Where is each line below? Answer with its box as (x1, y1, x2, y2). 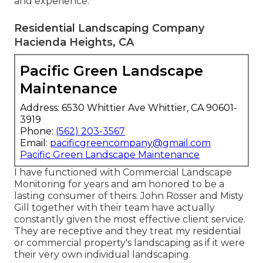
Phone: (20, 126, 56, 137)
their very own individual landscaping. (14, 249, 191, 261)
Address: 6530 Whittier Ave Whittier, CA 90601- (20, 102, 237, 114)
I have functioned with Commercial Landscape (14, 167, 232, 178)
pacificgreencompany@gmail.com (50, 137, 211, 149)
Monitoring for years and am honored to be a (14, 178, 224, 190)
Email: (20, 137, 50, 149)
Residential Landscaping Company (14, 22, 204, 35)
